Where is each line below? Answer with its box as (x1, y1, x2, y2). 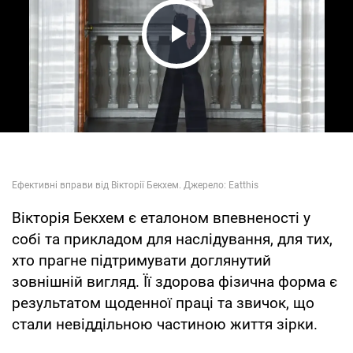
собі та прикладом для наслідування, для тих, (12, 229, 333, 248)
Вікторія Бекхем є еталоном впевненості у (12, 208, 310, 227)
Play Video (147, 46, 295, 80)
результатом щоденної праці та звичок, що (12, 293, 314, 312)
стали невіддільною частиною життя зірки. (12, 314, 318, 333)
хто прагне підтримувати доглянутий (12, 251, 271, 269)
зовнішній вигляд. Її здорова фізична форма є (12, 272, 337, 291)
